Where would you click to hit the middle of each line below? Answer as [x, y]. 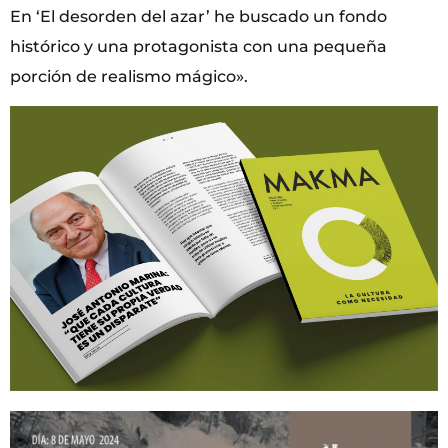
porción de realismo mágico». [129, 76]
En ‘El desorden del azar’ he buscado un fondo [198, 16]
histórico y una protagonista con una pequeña [198, 46]
